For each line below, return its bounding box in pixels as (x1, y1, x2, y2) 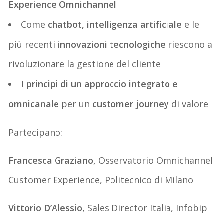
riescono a (166, 38, 213, 50)
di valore (171, 97, 209, 110)
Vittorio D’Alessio (8, 201, 83, 214)
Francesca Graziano (8, 154, 94, 166)
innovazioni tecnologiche (57, 38, 166, 50)
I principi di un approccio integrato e (21, 77, 178, 90)
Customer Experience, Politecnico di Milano (8, 173, 194, 186)
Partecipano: (8, 126, 63, 138)
